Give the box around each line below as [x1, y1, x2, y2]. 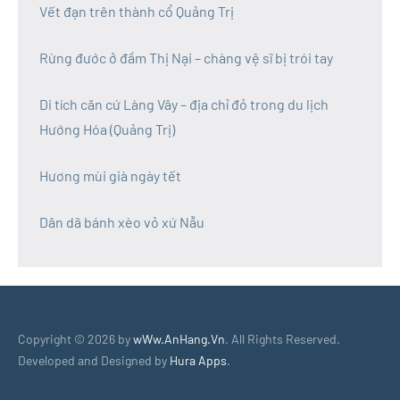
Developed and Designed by [18, 353, 170, 369]
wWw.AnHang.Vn [133, 331, 225, 347]
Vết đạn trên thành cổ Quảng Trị [39, 3, 234, 21]
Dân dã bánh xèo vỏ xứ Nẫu [39, 213, 204, 231]
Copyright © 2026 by [18, 331, 133, 347]
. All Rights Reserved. [225, 331, 340, 347]
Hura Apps [170, 353, 227, 369]
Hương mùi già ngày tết [39, 167, 181, 185]
